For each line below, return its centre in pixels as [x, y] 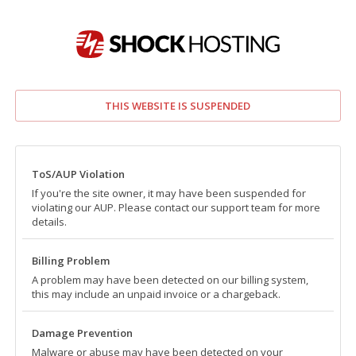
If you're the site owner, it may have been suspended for [168, 193]
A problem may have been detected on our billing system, [170, 279]
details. [49, 221]
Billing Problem [70, 260]
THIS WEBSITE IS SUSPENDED [178, 105]
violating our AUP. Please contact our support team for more [176, 207]
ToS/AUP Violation [78, 174]
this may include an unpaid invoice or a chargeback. [156, 294]
